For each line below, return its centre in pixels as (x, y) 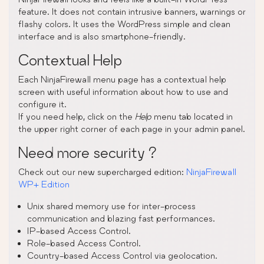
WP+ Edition (44, 184)
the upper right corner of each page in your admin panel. (132, 128)
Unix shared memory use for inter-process (111, 206)
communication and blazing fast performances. (121, 218)
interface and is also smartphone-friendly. (102, 36)
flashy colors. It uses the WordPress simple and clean (124, 24)
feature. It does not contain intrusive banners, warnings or (132, 11)
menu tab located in (192, 116)
